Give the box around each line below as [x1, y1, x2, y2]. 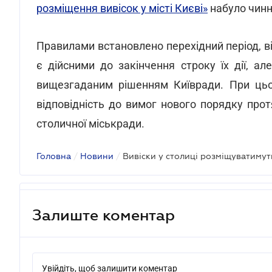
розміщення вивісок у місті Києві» [36, 2, 208, 15]
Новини [80, 151, 114, 161]
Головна [36, 151, 71, 161]
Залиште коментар [32, 206, 175, 223]
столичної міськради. [36, 117, 144, 130]
